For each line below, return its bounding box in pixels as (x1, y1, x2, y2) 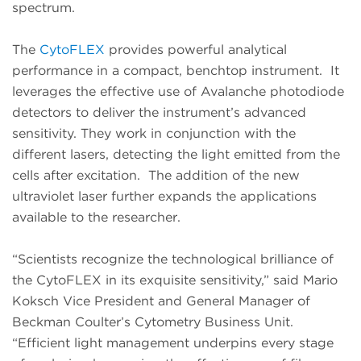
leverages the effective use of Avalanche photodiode (12, 84, 344, 100)
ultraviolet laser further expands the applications (12, 189, 317, 205)
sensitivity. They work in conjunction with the (12, 126, 296, 142)
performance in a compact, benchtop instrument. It (12, 63, 339, 79)
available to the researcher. (12, 210, 185, 226)
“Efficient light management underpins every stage (12, 335, 334, 351)
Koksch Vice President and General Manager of (12, 293, 310, 309)
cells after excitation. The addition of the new (12, 168, 300, 184)
